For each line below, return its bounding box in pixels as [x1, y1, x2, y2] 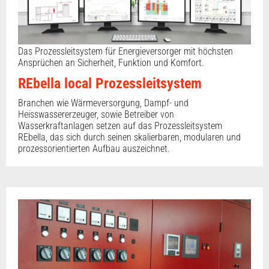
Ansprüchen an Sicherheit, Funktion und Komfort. [18, 57, 204, 69]
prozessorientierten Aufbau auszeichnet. [18, 143, 170, 155]
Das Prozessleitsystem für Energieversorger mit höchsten [18, 46, 233, 58]
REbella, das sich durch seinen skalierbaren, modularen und [18, 131, 241, 144]
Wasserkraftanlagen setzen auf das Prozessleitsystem [18, 120, 222, 132]
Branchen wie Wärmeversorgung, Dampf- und [18, 97, 189, 109]
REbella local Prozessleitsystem [18, 75, 202, 92]
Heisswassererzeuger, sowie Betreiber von [18, 109, 174, 121]
